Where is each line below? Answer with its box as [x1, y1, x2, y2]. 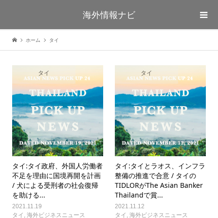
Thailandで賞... [115, 190, 163, 200]
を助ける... [12, 190, 45, 200]
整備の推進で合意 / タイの [115, 170, 197, 180]
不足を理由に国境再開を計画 [12, 170, 101, 180]
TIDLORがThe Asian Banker [115, 180, 203, 190]
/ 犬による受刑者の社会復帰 [12, 180, 98, 190]
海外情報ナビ [83, 9, 135, 20]
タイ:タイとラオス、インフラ [115, 161, 206, 170]
